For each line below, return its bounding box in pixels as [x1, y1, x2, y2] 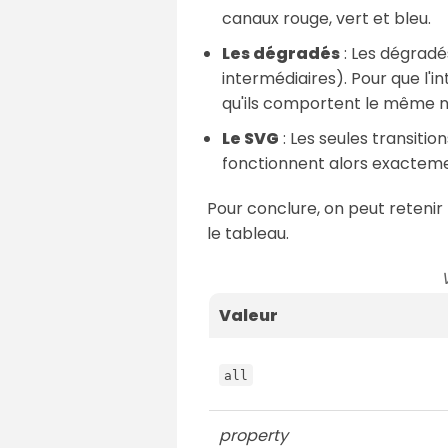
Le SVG [222, 126, 279, 150]
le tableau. [207, 221, 289, 245]
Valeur [219, 303, 278, 327]
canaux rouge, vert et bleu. [222, 6, 431, 30]
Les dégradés [222, 41, 340, 65]
